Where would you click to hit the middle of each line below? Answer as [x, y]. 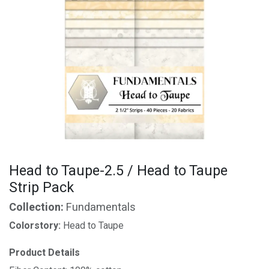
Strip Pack [41, 188]
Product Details [44, 253]
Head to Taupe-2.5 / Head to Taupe [118, 171]
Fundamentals [101, 208]
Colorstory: [36, 226]
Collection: [38, 208]
